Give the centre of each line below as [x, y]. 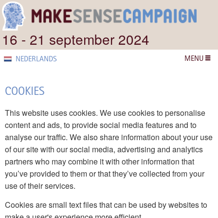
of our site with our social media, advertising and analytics [104, 149]
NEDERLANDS [35, 59]
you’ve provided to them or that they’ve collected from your [105, 173]
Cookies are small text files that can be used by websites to [106, 204]
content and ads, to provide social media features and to [101, 125]
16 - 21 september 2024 [76, 39]
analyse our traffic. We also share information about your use [109, 137]
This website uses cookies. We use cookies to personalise [105, 112]
